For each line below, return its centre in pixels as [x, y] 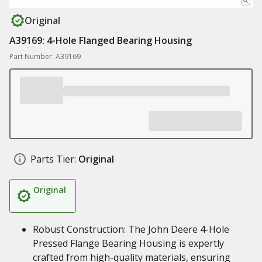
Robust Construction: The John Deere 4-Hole [131, 229]
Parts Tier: [53, 159]
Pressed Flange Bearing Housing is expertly [128, 243]
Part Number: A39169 [45, 56]
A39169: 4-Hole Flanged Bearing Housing [101, 40]
